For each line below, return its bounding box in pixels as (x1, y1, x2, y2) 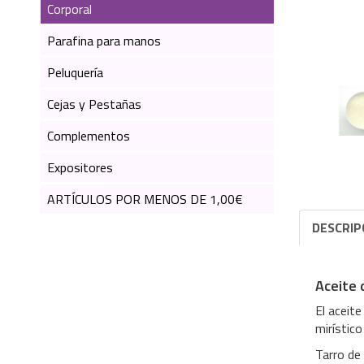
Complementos (46, 126, 130, 145)
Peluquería (46, 63, 103, 82)
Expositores (46, 158, 113, 177)
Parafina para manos (46, 31, 161, 50)
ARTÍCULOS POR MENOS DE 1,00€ (46, 189, 243, 209)
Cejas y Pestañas (46, 94, 141, 114)
